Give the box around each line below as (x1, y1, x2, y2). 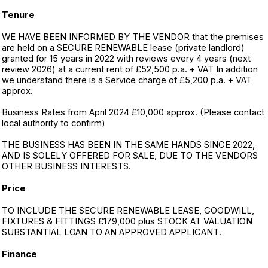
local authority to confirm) (2, 118, 105, 129)
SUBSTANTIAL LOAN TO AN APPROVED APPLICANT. (2, 227, 221, 237)
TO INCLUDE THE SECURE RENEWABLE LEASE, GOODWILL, (2, 205, 254, 216)
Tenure (2, 10, 35, 20)
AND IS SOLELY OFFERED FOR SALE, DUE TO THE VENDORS (2, 150, 258, 161)
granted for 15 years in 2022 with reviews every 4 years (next (2, 53, 251, 64)
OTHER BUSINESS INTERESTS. (2, 161, 131, 172)
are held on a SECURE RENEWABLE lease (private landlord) (2, 42, 245, 53)
